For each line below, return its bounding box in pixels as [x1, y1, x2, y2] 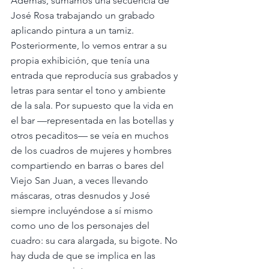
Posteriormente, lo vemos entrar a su [11, 39, 169, 51]
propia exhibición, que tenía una [11, 54, 152, 66]
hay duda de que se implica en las [11, 249, 158, 261]
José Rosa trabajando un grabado [11, 9, 157, 21]
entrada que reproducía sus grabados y [11, 69, 180, 81]
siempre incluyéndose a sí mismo [11, 204, 156, 216]
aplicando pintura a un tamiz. [11, 24, 136, 36]
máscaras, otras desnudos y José [11, 189, 153, 201]
